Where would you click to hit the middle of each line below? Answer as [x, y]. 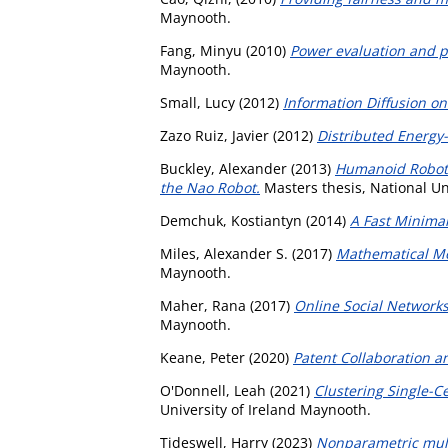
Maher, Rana [203, 305]
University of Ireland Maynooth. [265, 409]
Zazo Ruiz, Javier [214, 135]
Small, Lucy [197, 102]
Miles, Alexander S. [224, 253]
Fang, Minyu [201, 50]
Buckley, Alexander [223, 168]
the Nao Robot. [210, 187]
